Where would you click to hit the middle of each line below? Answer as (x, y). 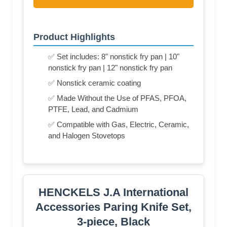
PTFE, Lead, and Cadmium (93, 109)
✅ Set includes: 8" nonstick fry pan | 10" (114, 56)
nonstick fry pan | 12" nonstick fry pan (110, 67)
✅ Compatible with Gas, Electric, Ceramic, (119, 124)
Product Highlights (74, 37)
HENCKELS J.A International (113, 192)
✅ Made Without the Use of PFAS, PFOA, (117, 98)
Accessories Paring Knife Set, (113, 207)
